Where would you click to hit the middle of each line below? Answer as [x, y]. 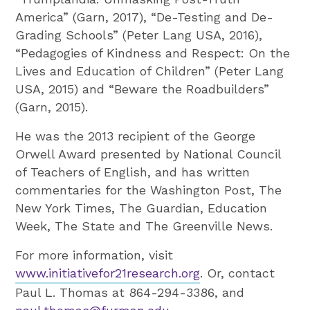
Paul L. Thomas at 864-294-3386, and [130, 292]
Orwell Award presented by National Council [148, 154]
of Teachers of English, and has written [133, 172]
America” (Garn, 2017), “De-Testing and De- [145, 17]
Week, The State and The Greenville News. [144, 226]
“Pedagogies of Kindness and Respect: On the [153, 53]
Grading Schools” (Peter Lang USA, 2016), [139, 35]
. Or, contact [238, 273]
